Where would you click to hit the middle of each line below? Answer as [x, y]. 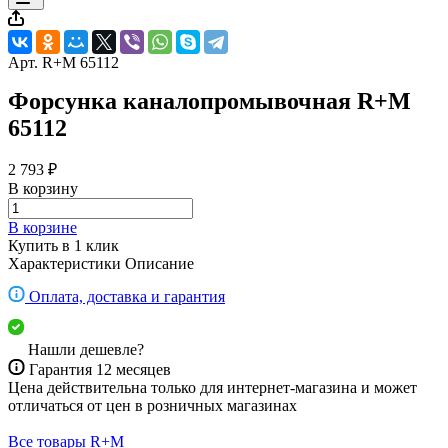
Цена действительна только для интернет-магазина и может [212, 387]
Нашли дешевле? [86, 349]
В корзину [43, 189]
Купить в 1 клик [63, 246]
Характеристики [64, 264]
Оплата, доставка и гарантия [127, 296]
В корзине [42, 228]
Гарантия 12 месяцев [100, 369]
